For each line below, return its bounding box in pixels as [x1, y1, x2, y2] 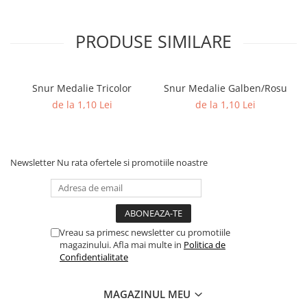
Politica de [184, 238, 225, 251]
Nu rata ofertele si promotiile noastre [57, 156, 208, 169]
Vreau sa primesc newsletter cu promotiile [60, 226, 230, 238]
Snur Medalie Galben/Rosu [163, 82, 287, 95]
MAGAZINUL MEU [103, 287, 193, 301]
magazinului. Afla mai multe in [60, 238, 184, 251]
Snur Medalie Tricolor [32, 82, 132, 95]
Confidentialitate [60, 251, 128, 263]
